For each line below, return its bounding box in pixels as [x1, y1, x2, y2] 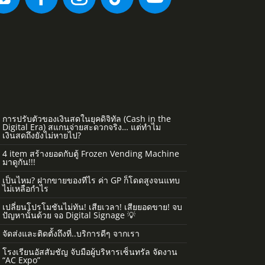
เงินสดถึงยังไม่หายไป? [2, 130, 81, 141]
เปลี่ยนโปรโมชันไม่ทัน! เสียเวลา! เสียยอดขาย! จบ [2, 201, 182, 213]
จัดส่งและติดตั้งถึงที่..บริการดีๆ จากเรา [2, 228, 140, 240]
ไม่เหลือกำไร [2, 183, 49, 195]
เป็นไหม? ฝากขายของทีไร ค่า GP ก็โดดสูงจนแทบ [2, 174, 180, 186]
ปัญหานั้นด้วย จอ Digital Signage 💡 [2, 209, 135, 221]
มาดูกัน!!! [2, 156, 35, 168]
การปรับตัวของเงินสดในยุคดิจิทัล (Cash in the [2, 113, 171, 125]
